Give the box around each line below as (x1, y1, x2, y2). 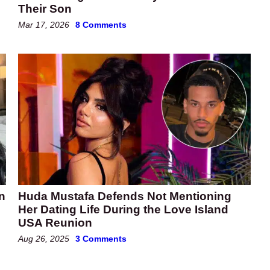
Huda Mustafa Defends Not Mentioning (18, 189, 231, 202)
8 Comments (75, 20, 127, 30)
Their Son (18, 2, 72, 16)
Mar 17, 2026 (18, 20, 69, 30)
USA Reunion (18, 216, 92, 229)
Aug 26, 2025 (18, 233, 69, 243)
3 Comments (75, 233, 127, 243)
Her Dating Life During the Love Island (18, 202, 228, 216)
